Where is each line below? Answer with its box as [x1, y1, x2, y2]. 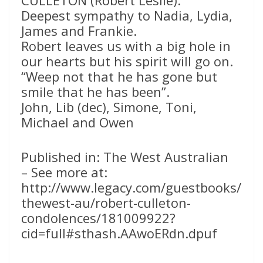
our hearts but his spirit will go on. [21, 52, 233, 70]
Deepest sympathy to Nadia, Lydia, [21, 6, 232, 25]
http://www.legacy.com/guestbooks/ [21, 178, 241, 197]
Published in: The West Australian [21, 148, 228, 166]
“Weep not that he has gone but [21, 68, 217, 86]
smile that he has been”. [21, 83, 170, 101]
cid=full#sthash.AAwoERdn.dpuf [21, 224, 217, 242]
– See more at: [21, 163, 107, 181]
